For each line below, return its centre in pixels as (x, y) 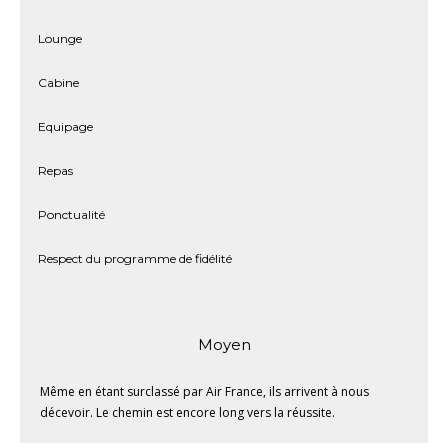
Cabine (58, 83)
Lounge (60, 39)
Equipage (65, 127)
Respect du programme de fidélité (135, 259)
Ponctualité (71, 215)
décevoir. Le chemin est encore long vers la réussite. (187, 413)
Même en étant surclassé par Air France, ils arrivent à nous (204, 392)
